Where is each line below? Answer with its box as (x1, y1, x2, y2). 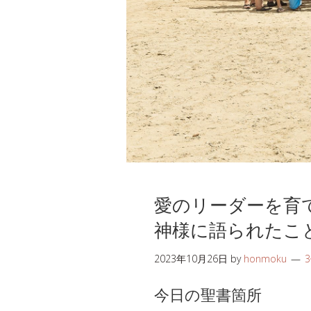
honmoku (244, 251, 287, 265)
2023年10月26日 (154, 251, 228, 265)
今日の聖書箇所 (154, 282, 262, 305)
